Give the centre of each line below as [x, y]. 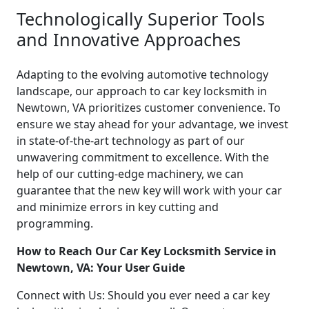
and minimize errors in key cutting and [118, 207]
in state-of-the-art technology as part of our [131, 140]
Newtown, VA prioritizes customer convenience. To [149, 107]
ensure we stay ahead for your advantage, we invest [152, 124]
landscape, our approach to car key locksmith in [142, 91]
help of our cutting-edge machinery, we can [130, 173]
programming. [55, 223]
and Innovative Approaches [129, 39]
